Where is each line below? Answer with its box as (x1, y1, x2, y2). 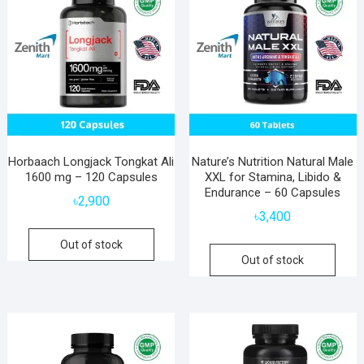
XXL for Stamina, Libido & (204, 169, 341, 184)
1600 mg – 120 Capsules (24, 169, 158, 184)
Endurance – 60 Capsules (205, 184, 341, 200)
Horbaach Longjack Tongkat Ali (8, 154, 175, 169)
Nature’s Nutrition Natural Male (192, 154, 354, 169)
